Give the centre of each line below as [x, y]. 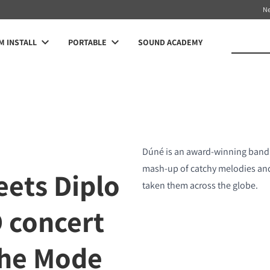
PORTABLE [87, 42]
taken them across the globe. [200, 185]
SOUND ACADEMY [170, 42]
